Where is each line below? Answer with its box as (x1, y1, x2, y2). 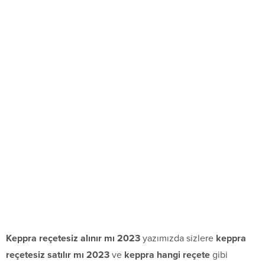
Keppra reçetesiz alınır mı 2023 (6, 232, 140, 245)
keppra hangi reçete (124, 249, 210, 261)
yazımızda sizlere (140, 232, 216, 245)
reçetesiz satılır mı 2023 (6, 249, 109, 261)
